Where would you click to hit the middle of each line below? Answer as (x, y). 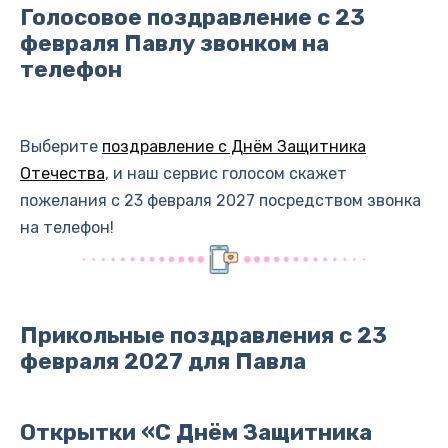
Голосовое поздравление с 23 (192, 18)
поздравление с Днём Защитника (234, 146)
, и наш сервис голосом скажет (226, 173)
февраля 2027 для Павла (163, 362)
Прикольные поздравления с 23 (203, 336)
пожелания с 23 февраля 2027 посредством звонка (220, 200)
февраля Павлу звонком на (174, 44)
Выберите (61, 146)
